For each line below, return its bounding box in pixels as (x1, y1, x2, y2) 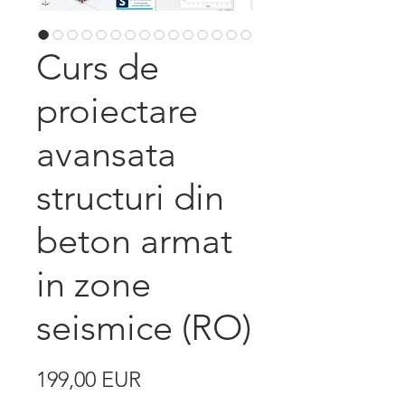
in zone (36, 261, 151, 306)
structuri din (36, 174, 224, 219)
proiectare (36, 88, 198, 132)
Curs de (36, 44, 159, 89)
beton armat (36, 218, 232, 262)
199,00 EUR (36, 365, 141, 392)
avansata (36, 131, 176, 175)
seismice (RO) (36, 305, 251, 349)
